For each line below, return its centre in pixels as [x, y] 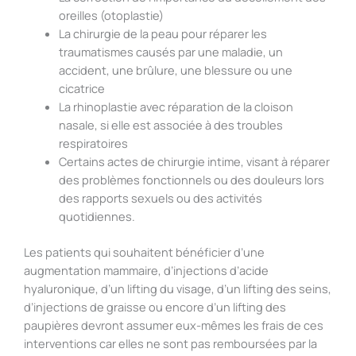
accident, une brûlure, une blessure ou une [175, 70]
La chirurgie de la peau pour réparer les [163, 34]
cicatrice [81, 89]
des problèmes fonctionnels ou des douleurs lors [191, 180]
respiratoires [93, 143]
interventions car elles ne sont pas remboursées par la [170, 344]
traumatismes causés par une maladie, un [170, 52]
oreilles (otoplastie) [111, 15]
